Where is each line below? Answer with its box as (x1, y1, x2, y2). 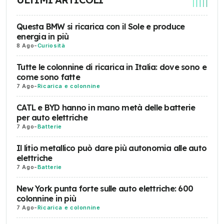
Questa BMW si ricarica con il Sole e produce (16, 21, 185, 31)
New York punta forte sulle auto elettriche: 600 (16, 183, 193, 193)
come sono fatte (16, 72, 80, 82)
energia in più (16, 31, 69, 41)
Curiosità (37, 42, 65, 49)
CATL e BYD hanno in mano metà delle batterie (16, 102, 195, 112)
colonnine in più (16, 193, 76, 203)
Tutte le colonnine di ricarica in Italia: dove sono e (16, 62, 206, 72)
